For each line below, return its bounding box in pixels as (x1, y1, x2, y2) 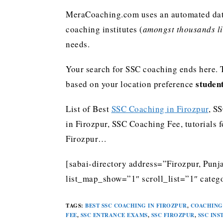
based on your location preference (66, 78, 196, 90)
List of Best (66, 103, 111, 114)
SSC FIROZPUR (151, 211, 195, 219)
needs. (66, 38, 90, 50)
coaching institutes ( (66, 23, 143, 35)
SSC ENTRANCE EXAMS (80, 211, 148, 219)
